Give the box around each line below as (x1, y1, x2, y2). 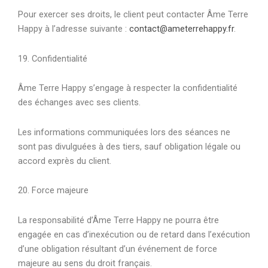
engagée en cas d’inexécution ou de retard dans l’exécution (18, 229, 250, 240)
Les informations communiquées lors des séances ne (18, 126, 230, 138)
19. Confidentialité (18, 53, 87, 64)
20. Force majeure (18, 185, 89, 196)
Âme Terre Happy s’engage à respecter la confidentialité (18, 83, 237, 94)
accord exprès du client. (18, 155, 111, 166)
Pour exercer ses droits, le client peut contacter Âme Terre (18, 9, 248, 20)
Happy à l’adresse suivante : (18, 23, 129, 35)
